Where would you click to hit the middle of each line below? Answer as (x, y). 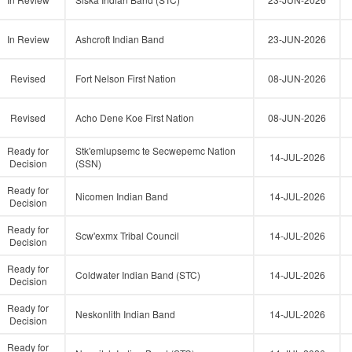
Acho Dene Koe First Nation (135, 117)
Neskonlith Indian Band (125, 314)
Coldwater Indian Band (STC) (138, 275)
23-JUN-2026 (297, 39)
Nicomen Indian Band (122, 196)
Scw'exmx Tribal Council (127, 235)
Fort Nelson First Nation (126, 78)
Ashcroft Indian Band (120, 39)
